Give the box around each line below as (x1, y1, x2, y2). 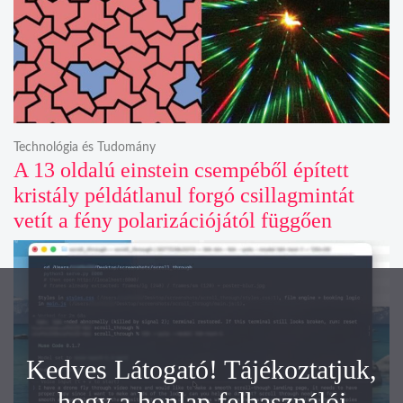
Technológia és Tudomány (13, 140, 156, 154)
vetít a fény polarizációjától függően (13, 208, 332, 232)
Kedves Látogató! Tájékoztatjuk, (26, 354, 377, 384)
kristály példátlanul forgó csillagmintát (13, 183, 354, 207)
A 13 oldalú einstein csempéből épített (13, 157, 349, 182)
